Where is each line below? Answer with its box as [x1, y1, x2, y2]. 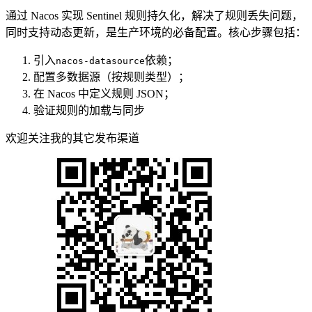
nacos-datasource [56, 55, 145, 66]
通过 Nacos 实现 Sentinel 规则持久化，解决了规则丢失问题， [6, 9, 303, 22]
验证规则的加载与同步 [33, 104, 145, 116]
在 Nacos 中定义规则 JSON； [33, 87, 175, 100]
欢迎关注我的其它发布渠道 [6, 132, 139, 144]
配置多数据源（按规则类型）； [33, 70, 189, 83]
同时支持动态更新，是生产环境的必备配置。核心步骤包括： [6, 26, 306, 38]
